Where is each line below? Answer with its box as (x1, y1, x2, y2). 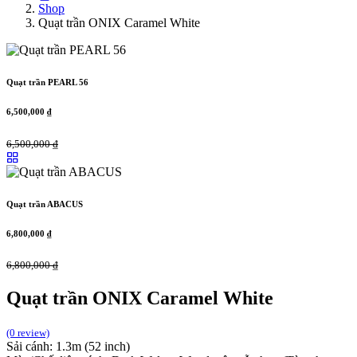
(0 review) (6, 327, 49, 339)
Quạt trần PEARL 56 (6, 76, 88, 87)
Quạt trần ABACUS (6, 198, 83, 209)
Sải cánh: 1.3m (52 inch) (6, 339, 133, 354)
